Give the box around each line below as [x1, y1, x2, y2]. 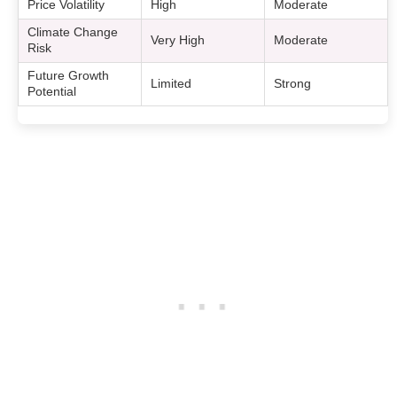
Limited [151, 77, 192, 90]
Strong [274, 77, 312, 90]
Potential [27, 85, 77, 98]
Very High [151, 34, 206, 47]
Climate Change [27, 26, 119, 39]
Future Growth [27, 69, 110, 82]
